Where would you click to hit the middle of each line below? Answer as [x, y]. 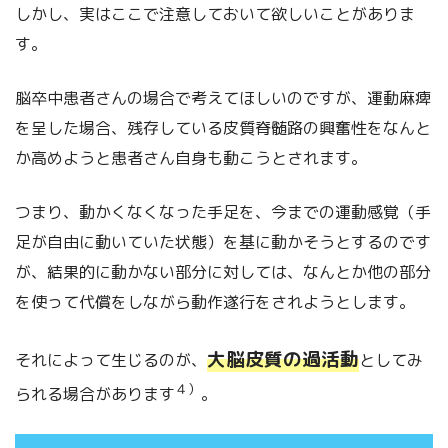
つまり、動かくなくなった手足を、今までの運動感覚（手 [223, 212]
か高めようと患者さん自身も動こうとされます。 [191, 158]
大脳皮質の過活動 [283, 359]
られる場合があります [95, 394]
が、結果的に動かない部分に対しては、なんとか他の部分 [223, 272]
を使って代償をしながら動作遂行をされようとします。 [215, 302]
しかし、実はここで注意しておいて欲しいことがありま [215, 14]
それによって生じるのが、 [111, 360]
